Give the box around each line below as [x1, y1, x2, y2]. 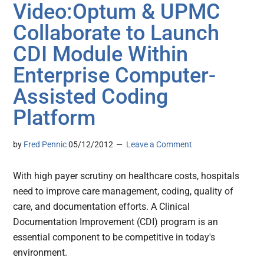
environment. [13, 247, 68, 259]
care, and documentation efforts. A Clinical [13, 201, 190, 213]
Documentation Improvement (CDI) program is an [13, 216, 219, 228]
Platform [13, 105, 96, 131]
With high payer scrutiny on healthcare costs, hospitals [13, 170, 240, 182]
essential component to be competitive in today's [13, 232, 216, 243]
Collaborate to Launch [13, 21, 220, 46]
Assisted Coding [13, 84, 169, 110]
